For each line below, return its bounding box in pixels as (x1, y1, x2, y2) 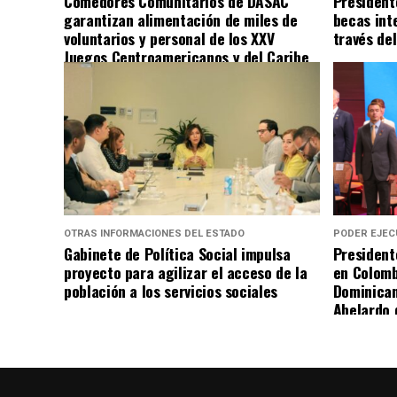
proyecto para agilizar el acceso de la (64, 261, 307, 284)
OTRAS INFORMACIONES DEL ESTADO (64, 228, 245, 240)
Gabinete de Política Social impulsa (64, 242, 291, 266)
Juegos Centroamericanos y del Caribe (64, 45, 309, 69)
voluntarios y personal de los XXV (64, 27, 275, 51)
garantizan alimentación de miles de (64, 8, 298, 32)
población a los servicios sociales (64, 279, 278, 303)
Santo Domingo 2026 (64, 64, 197, 88)
